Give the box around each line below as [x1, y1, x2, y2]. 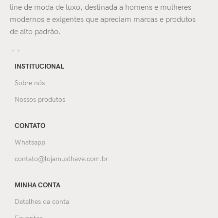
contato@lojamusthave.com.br [15, 154, 108, 163]
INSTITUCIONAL [15, 62, 64, 71]
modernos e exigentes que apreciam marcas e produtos [10, 15, 196, 24]
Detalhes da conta [15, 197, 69, 206]
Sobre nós [15, 78, 45, 87]
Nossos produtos [15, 95, 65, 104]
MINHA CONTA [15, 181, 60, 189]
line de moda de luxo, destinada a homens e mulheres [10, 2, 191, 12]
